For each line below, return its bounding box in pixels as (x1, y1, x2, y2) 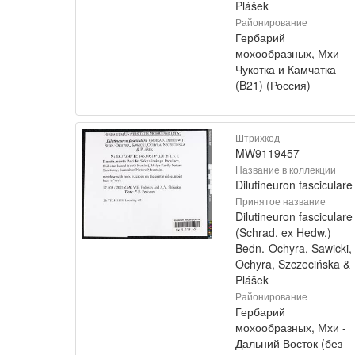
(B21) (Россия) (235, 77, 311, 93)
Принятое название (235, 194, 326, 208)
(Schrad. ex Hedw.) (235, 224, 331, 240)
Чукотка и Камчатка (235, 61, 336, 77)
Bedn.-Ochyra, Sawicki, (235, 240, 352, 256)
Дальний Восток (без (235, 335, 342, 351)
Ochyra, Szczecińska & (235, 256, 350, 272)
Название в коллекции (235, 162, 336, 176)
